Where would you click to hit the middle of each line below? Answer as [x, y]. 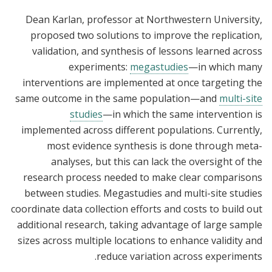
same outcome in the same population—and [117, 98]
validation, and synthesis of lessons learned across [147, 51]
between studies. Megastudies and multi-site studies [143, 193]
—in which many [225, 66]
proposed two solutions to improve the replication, [146, 35]
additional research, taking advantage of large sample [140, 224]
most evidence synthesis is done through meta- [155, 145]
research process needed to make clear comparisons [143, 177]
